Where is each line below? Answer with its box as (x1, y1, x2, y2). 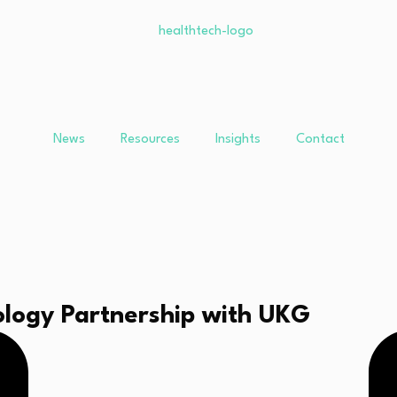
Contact (295, 133, 345, 147)
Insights (214, 133, 261, 147)
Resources (120, 133, 180, 147)
